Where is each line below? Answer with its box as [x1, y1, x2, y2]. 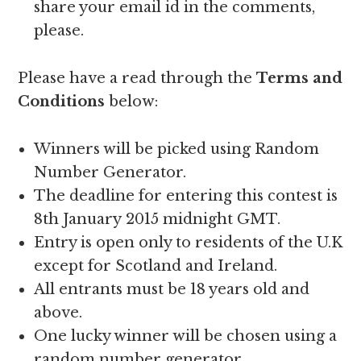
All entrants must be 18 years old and [34, 280, 310, 299]
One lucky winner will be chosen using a [34, 327, 338, 346]
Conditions [18, 93, 106, 111]
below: [105, 93, 159, 111]
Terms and [256, 69, 343, 88]
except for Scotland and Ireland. [34, 257, 278, 276]
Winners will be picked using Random [34, 140, 320, 159]
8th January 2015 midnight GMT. [34, 210, 281, 229]
